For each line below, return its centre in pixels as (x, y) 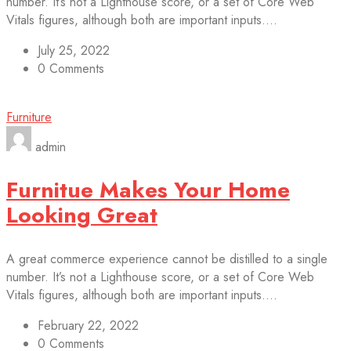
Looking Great (82, 215)
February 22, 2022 (88, 325)
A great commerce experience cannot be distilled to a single (167, 259)
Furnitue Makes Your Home (148, 190)
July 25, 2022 (74, 50)
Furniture (29, 117)
